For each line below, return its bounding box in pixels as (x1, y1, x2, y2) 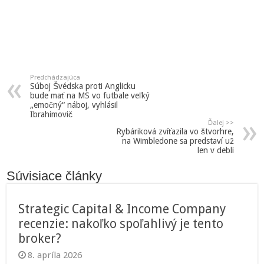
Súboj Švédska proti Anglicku (30, 81, 136, 91)
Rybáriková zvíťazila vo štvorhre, (115, 127, 234, 137)
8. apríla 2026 (28, 250, 82, 261)
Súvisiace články (6, 169, 103, 184)
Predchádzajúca (30, 74, 81, 82)
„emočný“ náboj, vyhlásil (30, 100, 118, 110)
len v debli (197, 146, 234, 156)
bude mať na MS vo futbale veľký (30, 91, 150, 101)
